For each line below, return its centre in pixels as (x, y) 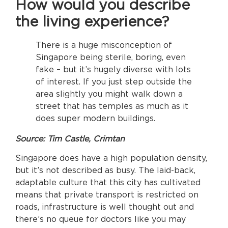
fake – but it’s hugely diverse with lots (113, 69)
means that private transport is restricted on (107, 195)
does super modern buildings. (95, 118)
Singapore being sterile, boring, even (111, 57)
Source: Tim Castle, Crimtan (70, 139)
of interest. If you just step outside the (114, 82)
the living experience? (92, 22)
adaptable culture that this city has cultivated (108, 182)
